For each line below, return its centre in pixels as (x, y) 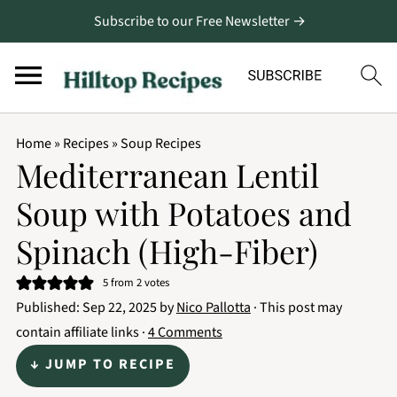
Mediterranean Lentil (167, 175)
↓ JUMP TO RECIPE (102, 364)
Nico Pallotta (213, 307)
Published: (49, 307)
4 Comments (185, 332)
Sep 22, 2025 (119, 307)
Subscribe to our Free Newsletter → (200, 21)
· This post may (296, 307)
